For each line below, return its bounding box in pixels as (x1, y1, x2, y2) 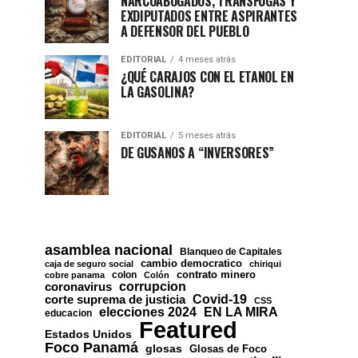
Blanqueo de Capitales (180, 245, 282, 257)
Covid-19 (193, 291, 247, 306)
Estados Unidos (45, 327, 132, 340)
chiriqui (249, 258, 281, 268)
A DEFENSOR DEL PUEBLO (121, 21, 249, 41)
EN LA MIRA (204, 304, 278, 319)
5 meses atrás (178, 129, 236, 141)
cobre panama (45, 269, 105, 280)
